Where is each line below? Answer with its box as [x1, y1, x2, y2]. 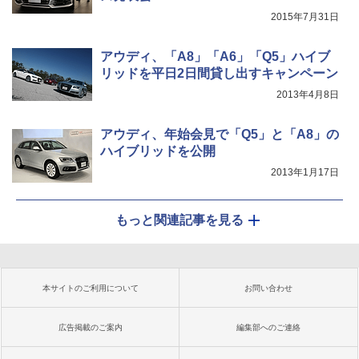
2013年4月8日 [276, 89, 339, 101]
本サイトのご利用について [42, 284, 139, 293]
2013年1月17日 [271, 167, 339, 179]
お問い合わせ [244, 284, 292, 293]
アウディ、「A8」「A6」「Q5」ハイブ [100, 50, 330, 64]
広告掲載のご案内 [58, 323, 123, 333]
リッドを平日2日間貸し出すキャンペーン [100, 67, 338, 81]
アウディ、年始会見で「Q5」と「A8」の [100, 127, 339, 142]
